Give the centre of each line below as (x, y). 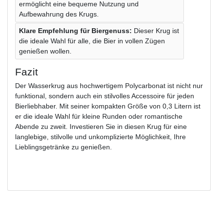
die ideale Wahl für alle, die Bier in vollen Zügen (92, 41)
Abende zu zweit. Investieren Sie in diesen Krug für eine (101, 126)
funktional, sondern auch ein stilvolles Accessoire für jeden (105, 96)
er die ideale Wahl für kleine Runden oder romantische (99, 116)
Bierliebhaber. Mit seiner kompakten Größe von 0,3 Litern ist (108, 106)
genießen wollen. (45, 51)
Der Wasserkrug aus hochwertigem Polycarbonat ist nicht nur (109, 85)
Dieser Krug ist (156, 30)
